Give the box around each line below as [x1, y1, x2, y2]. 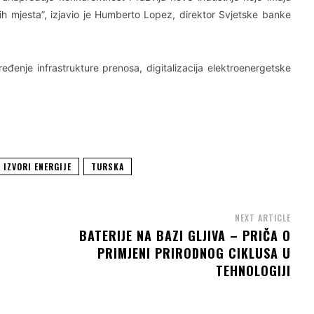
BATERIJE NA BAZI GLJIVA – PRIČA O [78, 226, 291, 245]
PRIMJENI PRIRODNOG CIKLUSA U [97, 243, 291, 262]
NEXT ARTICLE [234, 211, 291, 224]
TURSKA [91, 160, 124, 172]
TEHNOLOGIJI [215, 261, 291, 280]
